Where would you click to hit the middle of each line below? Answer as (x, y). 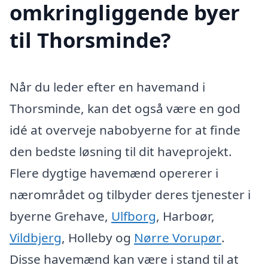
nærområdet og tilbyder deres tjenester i (130, 194)
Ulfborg (134, 216)
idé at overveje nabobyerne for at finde (125, 130)
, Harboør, (185, 216)
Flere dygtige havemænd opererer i (114, 173)
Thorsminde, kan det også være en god (125, 108)
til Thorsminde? (90, 39)
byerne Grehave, (60, 216)
